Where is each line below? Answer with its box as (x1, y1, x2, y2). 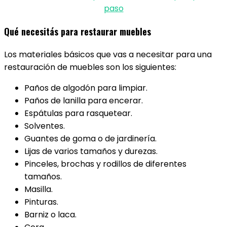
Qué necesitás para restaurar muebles (4, 25, 151, 38)
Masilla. (24, 183, 53, 195)
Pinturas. (24, 196, 58, 208)
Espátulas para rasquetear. (24, 107, 132, 119)
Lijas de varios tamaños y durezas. (24, 145, 158, 157)
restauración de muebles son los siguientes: (4, 61, 176, 73)
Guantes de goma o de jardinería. (24, 133, 157, 144)
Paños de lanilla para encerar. (24, 95, 143, 106)
